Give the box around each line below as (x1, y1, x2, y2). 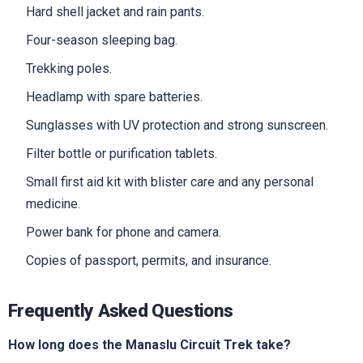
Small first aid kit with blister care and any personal (26, 174, 314, 190)
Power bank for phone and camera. (26, 224, 222, 241)
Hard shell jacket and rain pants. (26, 4, 205, 20)
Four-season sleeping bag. (26, 32, 178, 49)
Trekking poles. (26, 61, 113, 77)
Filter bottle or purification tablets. (26, 146, 218, 162)
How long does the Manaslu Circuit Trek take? (8, 336, 291, 352)
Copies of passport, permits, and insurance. (26, 253, 272, 269)
